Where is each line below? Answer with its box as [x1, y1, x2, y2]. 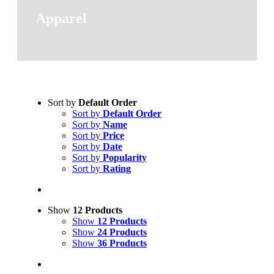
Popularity [102, 152, 147, 163]
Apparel [35, 10, 87, 26]
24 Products [97, 226, 147, 237]
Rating [102, 163, 131, 174]
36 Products [97, 237, 147, 248]
